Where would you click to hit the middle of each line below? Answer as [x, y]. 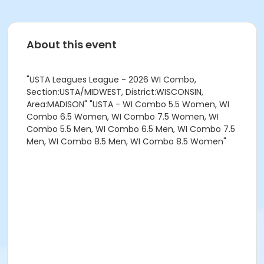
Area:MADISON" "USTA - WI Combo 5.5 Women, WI [128, 104]
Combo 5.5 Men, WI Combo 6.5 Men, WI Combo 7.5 [131, 129]
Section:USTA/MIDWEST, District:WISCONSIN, [115, 92]
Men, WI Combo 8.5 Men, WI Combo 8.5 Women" [126, 141]
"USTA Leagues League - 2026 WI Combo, [111, 80]
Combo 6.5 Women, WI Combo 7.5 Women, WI [123, 117]
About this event [72, 44]
